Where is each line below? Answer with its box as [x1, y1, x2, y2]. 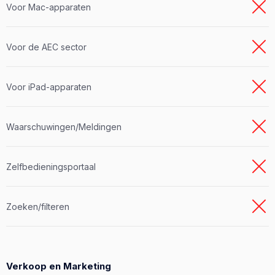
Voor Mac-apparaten [6, 1, 91, 12]
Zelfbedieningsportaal [6, 161, 96, 172]
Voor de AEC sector [6, 41, 87, 52]
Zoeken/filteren [6, 201, 69, 212]
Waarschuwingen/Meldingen [6, 121, 122, 132]
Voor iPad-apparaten [6, 81, 91, 92]
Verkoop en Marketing [6, 260, 111, 273]
